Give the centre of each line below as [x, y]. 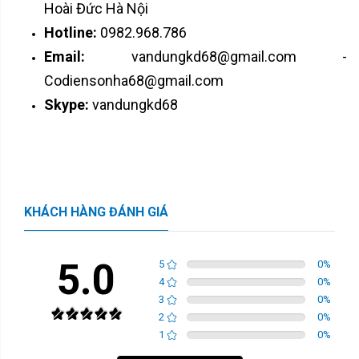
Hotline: [72, 32]
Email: [88, 56]
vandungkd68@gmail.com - [239, 56]
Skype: [68, 104]
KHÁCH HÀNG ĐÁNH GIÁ [96, 212]
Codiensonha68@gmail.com [134, 80]
